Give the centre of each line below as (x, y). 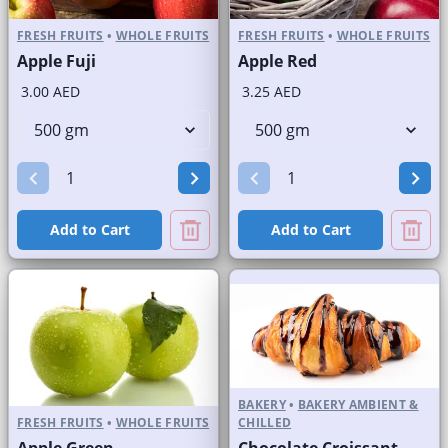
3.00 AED (50, 92)
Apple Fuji (56, 61)
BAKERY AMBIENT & (358, 404)
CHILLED (265, 422)
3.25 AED (271, 92)
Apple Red (277, 61)
